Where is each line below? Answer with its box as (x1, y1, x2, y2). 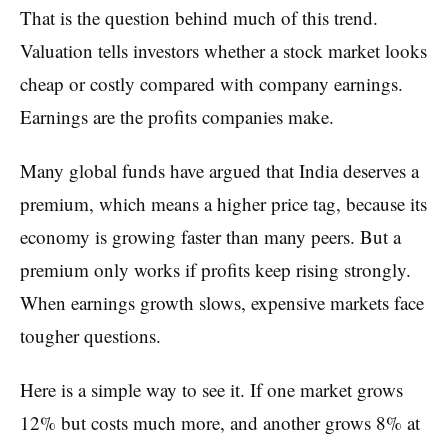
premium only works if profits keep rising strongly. (20, 256, 411, 282)
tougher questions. (20, 322, 161, 348)
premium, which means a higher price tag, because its (20, 190, 427, 216)
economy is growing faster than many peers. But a (20, 223, 401, 249)
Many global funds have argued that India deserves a (20, 157, 419, 183)
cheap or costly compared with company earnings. (20, 70, 403, 96)
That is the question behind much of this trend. (20, 4, 378, 30)
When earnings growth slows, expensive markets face (20, 289, 424, 315)
